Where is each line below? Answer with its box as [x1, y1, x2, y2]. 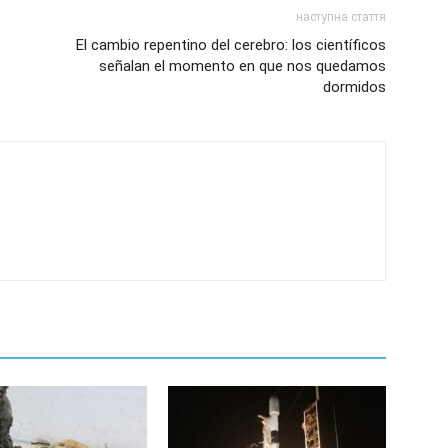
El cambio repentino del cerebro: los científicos [76, 35, 386, 54]
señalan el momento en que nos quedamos [99, 56, 386, 75]
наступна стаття [296, 9, 386, 24]
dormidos [323, 77, 386, 96]
